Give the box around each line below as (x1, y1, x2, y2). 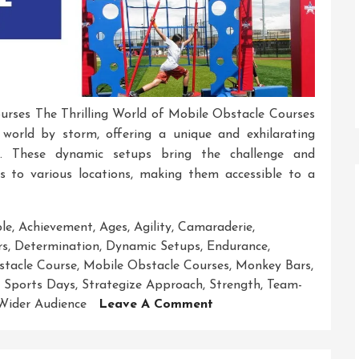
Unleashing (212, 316, 279, 329)
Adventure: (212, 335, 280, 349)
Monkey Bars (236, 259, 311, 272)
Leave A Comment (99, 297, 213, 311)
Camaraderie (178, 220, 252, 234)
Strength (209, 278, 260, 292)
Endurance (207, 240, 268, 253)
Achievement (18, 220, 93, 234)
